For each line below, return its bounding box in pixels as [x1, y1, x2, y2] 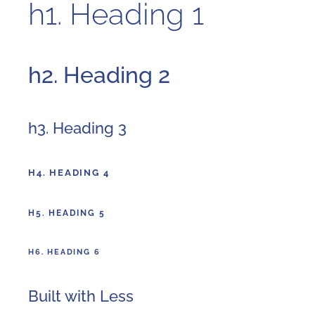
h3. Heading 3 [28, 119, 127, 137]
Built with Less [28, 287, 134, 305]
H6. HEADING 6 [28, 247, 101, 257]
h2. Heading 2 [28, 62, 170, 88]
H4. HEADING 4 [28, 167, 110, 178]
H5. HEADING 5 [28, 208, 105, 218]
